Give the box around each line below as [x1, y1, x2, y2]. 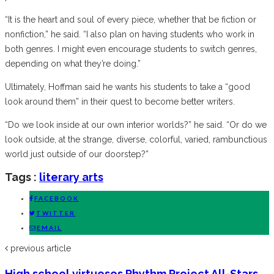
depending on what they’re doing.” [5, 58, 141, 68]
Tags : [5, 170, 37, 183]
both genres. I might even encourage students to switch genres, [5, 43, 257, 54]
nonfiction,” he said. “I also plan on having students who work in [5, 29, 254, 39]
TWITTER [36, 209, 75, 217]
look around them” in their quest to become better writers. [5, 96, 235, 106]
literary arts [39, 170, 103, 183]
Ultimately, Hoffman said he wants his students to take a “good [5, 81, 250, 92]
